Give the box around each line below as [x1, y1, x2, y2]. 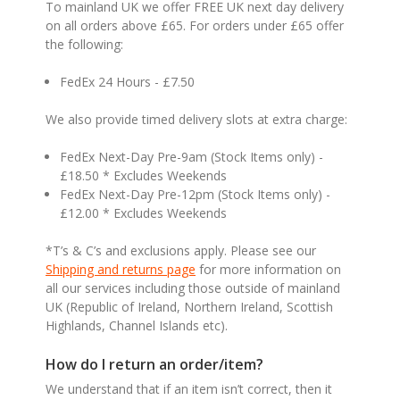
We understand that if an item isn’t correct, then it [46, 379, 332, 397]
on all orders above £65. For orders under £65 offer [46, 16, 344, 34]
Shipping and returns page [46, 260, 196, 278]
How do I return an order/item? [46, 354, 263, 374]
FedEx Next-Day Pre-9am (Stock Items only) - [60, 147, 324, 165]
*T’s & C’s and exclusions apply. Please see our [46, 241, 316, 259]
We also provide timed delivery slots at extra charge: [46, 110, 347, 128]
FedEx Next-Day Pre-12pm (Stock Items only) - [60, 185, 331, 203]
